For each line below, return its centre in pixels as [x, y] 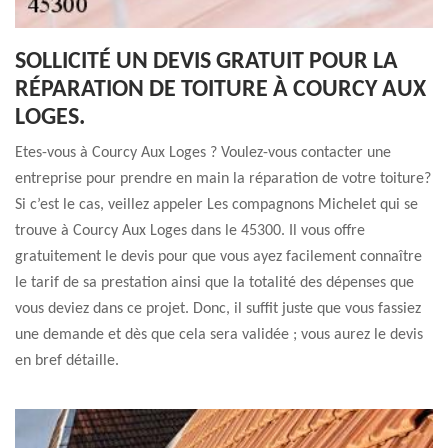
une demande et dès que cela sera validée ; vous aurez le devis [219, 335]
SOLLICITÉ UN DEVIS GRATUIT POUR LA [206, 62]
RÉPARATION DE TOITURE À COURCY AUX [220, 90]
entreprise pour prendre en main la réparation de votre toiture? [223, 179]
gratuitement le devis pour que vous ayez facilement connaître [218, 257]
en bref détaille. [67, 361]
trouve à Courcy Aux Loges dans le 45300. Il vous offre [190, 231]
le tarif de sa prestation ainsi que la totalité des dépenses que [214, 283]
